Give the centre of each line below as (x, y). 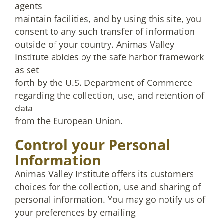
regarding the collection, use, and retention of (110, 95)
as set (27, 70)
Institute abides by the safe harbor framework (109, 57)
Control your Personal (93, 145)
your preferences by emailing (75, 212)
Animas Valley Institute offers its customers (104, 174)
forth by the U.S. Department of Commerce (103, 82)
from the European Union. (69, 121)
